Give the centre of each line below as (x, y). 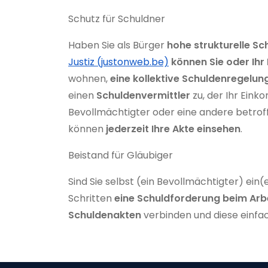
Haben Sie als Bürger (118, 45)
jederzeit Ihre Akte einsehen (173, 129)
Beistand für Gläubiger (122, 155)
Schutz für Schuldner (118, 19)
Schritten (91, 198)
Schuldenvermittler (144, 95)
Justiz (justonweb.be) (118, 62)
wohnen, (89, 78)
